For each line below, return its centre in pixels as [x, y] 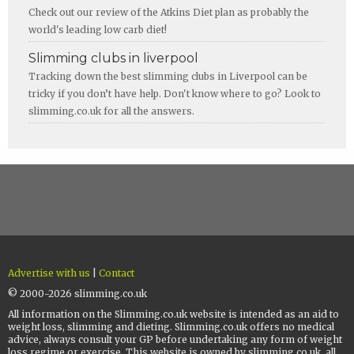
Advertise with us [49, 273]
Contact [117, 273]
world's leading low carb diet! [98, 30]
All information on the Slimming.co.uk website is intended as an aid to [173, 314]
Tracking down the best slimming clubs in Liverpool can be [168, 77]
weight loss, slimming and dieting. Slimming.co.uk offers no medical [171, 327]
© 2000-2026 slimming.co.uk [77, 294]
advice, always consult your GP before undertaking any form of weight [175, 340]
